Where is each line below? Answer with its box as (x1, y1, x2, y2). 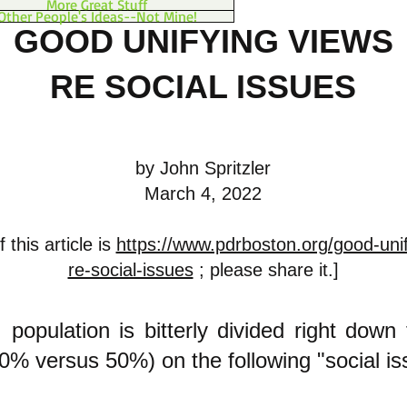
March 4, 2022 (144, 184, 262, 203)
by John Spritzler (135, 158, 271, 178)
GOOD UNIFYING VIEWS (13, 23, 393, 60)
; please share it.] (193, 260, 339, 280)
